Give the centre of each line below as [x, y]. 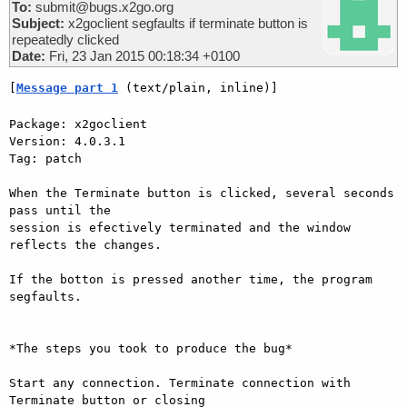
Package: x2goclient [78, 124]
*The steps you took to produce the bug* [151, 348]
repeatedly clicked [65, 39]
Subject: [38, 23]
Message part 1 [67, 87]
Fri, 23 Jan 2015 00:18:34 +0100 [143, 55]
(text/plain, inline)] [198, 87]
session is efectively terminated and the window [180, 227]
